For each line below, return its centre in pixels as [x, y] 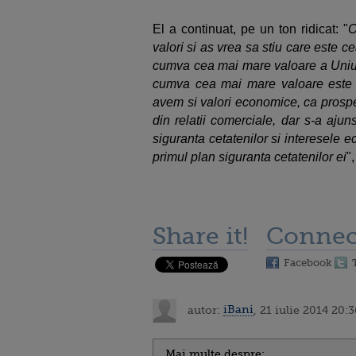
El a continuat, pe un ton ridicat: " [250, 29]
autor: [204, 310]
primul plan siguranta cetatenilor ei [250, 157]
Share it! [200, 236]
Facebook [308, 262]
